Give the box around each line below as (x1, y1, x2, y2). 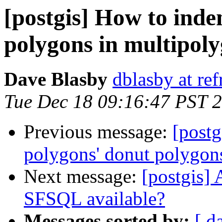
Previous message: (24, 121, 172, 143)
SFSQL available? (24, 188, 165, 210)
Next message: (24, 166, 142, 187)
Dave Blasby (4, 68, 108, 90)
